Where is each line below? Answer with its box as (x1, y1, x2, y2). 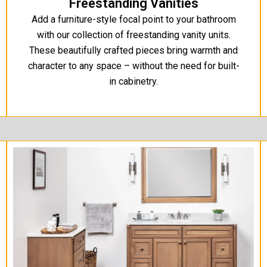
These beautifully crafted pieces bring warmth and (29, 45, 238, 57)
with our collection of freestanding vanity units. (36, 29, 231, 41)
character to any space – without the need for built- (27, 60, 240, 72)
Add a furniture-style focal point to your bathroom (31, 14, 236, 26)
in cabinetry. (109, 76, 158, 88)
